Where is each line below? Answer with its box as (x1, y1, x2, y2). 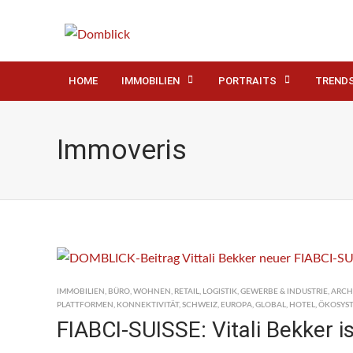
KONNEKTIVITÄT (117, 301, 179, 309)
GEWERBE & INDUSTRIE (240, 288, 328, 295)
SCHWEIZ (182, 301, 217, 309)
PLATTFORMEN (57, 301, 113, 309)
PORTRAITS (218, 75, 277, 87)
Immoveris (57, 134, 187, 166)
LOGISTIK (203, 288, 237, 295)
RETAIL (174, 288, 199, 295)
